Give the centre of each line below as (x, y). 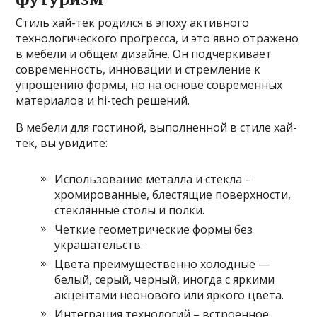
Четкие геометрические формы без (154, 230)
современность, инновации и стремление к (138, 70)
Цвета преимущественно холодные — (162, 264)
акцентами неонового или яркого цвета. (169, 295)
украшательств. (99, 245)
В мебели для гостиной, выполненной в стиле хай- (157, 128)
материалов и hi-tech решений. (103, 101)
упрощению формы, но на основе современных (149, 85)
